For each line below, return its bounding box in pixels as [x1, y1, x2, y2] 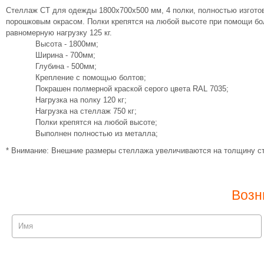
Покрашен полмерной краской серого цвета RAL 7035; [35, 84, 229, 93]
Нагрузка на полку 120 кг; [35, 95, 127, 104]
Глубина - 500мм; [35, 62, 97, 71]
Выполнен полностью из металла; [35, 129, 158, 138]
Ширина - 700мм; [35, 51, 95, 60]
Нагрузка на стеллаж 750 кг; [35, 107, 137, 115]
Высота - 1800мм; [35, 39, 98, 48]
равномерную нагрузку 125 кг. [6, 28, 112, 37]
